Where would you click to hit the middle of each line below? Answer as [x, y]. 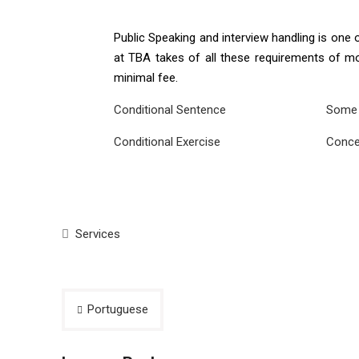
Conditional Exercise [167, 141]
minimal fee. [146, 77]
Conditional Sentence [170, 109]
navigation [110, 334]
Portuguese [118, 309]
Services [98, 234]
